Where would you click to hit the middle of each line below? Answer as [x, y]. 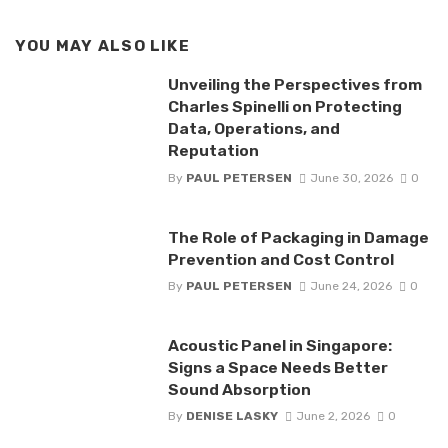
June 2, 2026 [332, 416]
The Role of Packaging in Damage [298, 237]
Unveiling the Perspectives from [294, 85]
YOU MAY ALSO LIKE [102, 45]
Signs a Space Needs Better [277, 367]
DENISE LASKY [231, 416]
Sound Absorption [239, 389]
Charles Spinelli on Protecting [284, 107]
